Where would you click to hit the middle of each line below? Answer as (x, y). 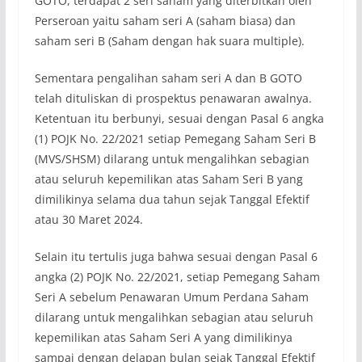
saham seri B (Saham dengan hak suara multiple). (169, 41)
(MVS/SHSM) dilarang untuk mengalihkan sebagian (172, 159)
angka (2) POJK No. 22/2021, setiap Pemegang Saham (177, 277)
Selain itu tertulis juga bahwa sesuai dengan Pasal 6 (176, 257)
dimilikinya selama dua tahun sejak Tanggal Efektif (172, 200)
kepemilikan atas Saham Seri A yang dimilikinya (163, 338)
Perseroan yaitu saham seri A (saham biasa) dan (165, 21)
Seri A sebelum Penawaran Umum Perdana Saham (171, 297)
